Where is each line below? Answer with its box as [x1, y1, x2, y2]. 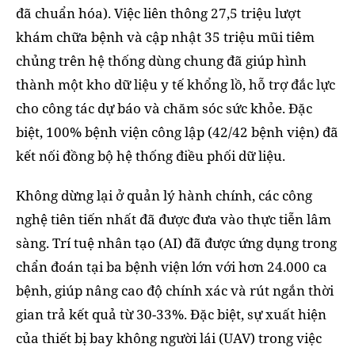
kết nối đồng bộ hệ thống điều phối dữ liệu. [16, 146, 285, 165]
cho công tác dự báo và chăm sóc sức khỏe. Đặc [16, 98, 312, 117]
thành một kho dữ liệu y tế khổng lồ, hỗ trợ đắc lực [16, 74, 335, 94]
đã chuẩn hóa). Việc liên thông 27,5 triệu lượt [16, 3, 301, 22]
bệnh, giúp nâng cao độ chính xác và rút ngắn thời [16, 281, 334, 300]
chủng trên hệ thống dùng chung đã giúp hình [16, 51, 307, 70]
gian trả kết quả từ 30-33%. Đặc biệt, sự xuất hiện [16, 304, 326, 323]
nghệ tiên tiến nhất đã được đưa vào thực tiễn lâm [16, 209, 331, 228]
